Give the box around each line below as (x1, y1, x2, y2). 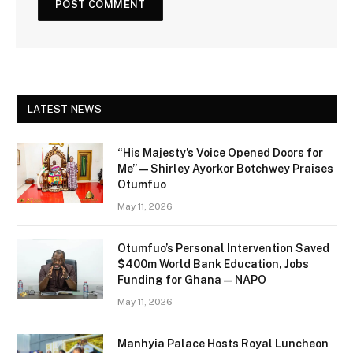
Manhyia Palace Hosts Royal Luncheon (117, 337, 329, 351)
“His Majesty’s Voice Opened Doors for (117, 147, 323, 160)
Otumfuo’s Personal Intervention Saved (117, 242, 329, 255)
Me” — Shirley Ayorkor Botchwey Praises (117, 162, 333, 176)
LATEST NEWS (28, 103, 102, 116)
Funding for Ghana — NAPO (117, 273, 266, 287)
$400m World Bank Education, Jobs (117, 258, 309, 271)
